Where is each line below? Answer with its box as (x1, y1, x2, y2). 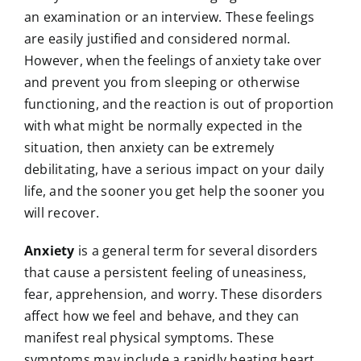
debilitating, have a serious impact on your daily (23, 160, 324, 178)
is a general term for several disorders (74, 241, 318, 259)
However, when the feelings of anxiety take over (23, 51, 322, 69)
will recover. (23, 203, 100, 222)
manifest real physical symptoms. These (23, 328, 275, 346)
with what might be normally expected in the (23, 116, 303, 135)
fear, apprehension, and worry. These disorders (23, 284, 323, 303)
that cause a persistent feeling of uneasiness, (23, 263, 307, 281)
